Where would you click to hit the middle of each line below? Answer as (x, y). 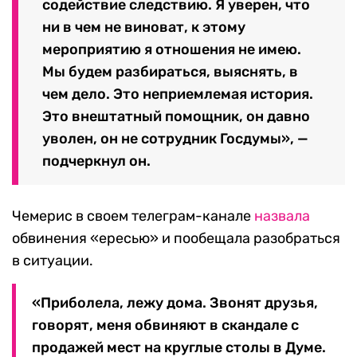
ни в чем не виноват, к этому (144, 27)
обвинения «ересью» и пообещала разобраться (176, 238)
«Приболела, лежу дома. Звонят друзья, (175, 302)
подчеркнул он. (96, 161)
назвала (282, 216)
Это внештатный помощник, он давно (176, 116)
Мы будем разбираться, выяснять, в (170, 71)
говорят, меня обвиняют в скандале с (165, 325)
